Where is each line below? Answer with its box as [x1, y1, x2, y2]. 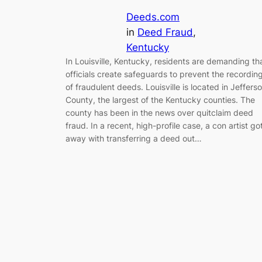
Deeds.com [126, 11, 180, 23]
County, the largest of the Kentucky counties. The [65, 94, 255, 105]
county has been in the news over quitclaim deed [65, 107, 253, 118]
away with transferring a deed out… [65, 133, 202, 143]
